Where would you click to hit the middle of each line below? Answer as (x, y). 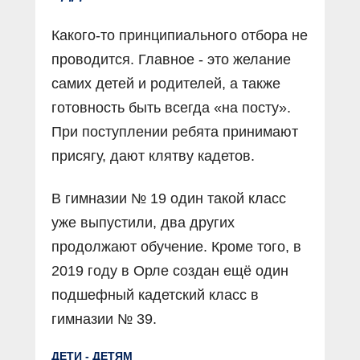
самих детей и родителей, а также (166, 84)
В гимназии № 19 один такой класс (169, 199)
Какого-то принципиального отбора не (180, 36)
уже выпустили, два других (143, 223)
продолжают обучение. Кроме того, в (176, 247)
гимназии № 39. (104, 319)
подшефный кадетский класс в (155, 295)
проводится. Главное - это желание (171, 60)
